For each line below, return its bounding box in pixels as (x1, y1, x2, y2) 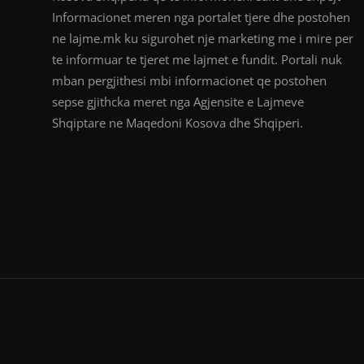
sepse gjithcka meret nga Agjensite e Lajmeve (52, 93, 304, 110)
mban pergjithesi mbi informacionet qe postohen (52, 71, 327, 89)
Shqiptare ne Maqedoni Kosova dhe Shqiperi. (52, 114, 303, 131)
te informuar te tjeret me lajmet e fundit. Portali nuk (52, 50, 342, 67)
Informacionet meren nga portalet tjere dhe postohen (52, 8, 350, 25)
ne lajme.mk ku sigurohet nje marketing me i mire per (52, 29, 353, 46)
